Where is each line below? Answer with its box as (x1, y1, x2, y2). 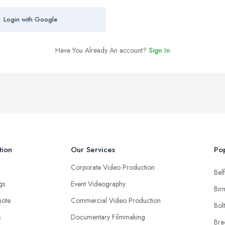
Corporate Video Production (71, 162, 155, 172)
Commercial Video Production (71, 195, 161, 205)
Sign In (148, 45, 170, 55)
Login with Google (3, 15, 57, 25)
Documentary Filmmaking (71, 211, 145, 222)
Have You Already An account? (55, 45, 149, 55)
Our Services (71, 144, 115, 155)
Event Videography (71, 178, 126, 189)
